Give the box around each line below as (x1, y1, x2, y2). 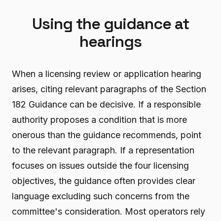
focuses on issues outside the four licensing (12, 160, 189, 171)
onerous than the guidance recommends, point (12, 129, 201, 140)
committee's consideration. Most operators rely (12, 206, 205, 217)
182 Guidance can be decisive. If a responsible (12, 99, 201, 110)
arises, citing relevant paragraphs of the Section (12, 83, 206, 94)
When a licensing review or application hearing (12, 68, 201, 79)
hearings (79, 31, 142, 51)
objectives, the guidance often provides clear (12, 175, 195, 186)
